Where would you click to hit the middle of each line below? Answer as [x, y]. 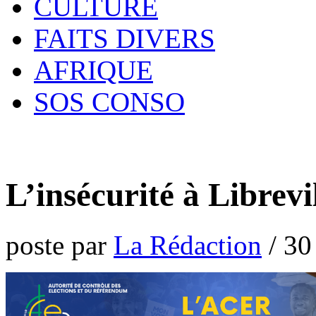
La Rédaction [188, 245]
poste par [60, 245]
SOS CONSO [109, 102]
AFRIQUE [93, 70]
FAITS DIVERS [124, 38]
